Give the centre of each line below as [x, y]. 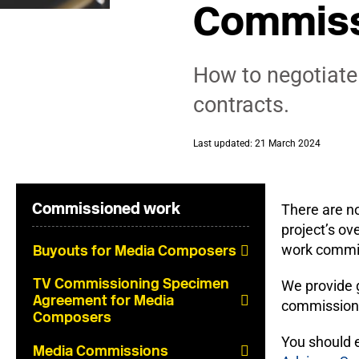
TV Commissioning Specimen [131, 284]
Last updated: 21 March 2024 [256, 143]
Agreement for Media [103, 301]
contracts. [241, 105]
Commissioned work [106, 209]
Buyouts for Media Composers [135, 250]
